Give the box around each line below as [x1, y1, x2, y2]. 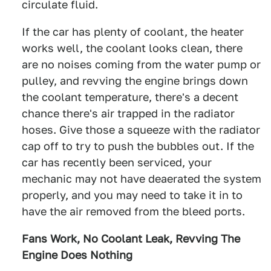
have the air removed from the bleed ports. [22, 205, 245, 218]
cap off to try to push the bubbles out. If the [22, 140, 254, 153]
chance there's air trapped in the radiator [22, 107, 235, 120]
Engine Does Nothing [22, 249, 132, 262]
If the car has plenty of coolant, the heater [22, 25, 244, 39]
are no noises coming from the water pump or [22, 58, 261, 71]
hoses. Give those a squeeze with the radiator [22, 123, 260, 137]
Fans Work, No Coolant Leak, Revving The [22, 232, 240, 246]
